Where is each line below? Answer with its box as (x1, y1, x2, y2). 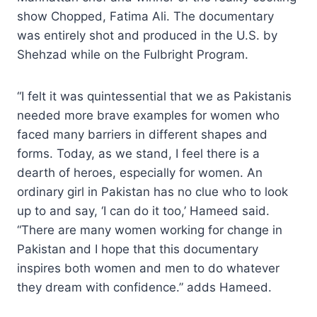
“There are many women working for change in (17, 222, 282, 237)
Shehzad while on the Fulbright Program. (17, 47, 248, 62)
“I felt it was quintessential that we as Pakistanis (17, 88, 292, 103)
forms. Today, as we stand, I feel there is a (17, 146, 260, 161)
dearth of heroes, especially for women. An (17, 165, 263, 180)
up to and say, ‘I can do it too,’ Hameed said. (17, 203, 270, 218)
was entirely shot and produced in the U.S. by (17, 28, 277, 42)
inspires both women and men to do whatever (17, 260, 279, 275)
